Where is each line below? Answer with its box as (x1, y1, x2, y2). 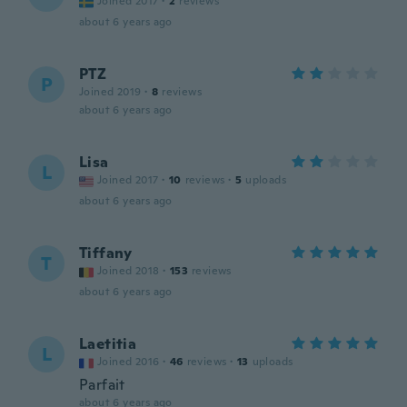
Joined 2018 (97, 263, 160, 278)
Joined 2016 (97, 354, 160, 369)
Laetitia (79, 334, 137, 353)
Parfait (79, 375, 125, 394)
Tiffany (79, 243, 133, 263)
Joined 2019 (79, 84, 142, 99)
